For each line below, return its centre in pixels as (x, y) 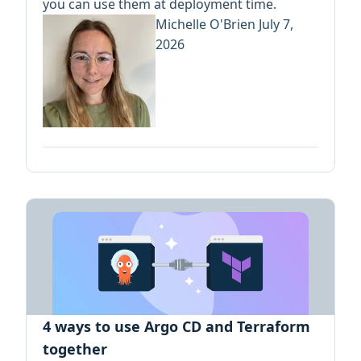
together (75, 349)
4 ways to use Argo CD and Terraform (176, 326)
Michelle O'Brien (207, 24)
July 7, (276, 24)
